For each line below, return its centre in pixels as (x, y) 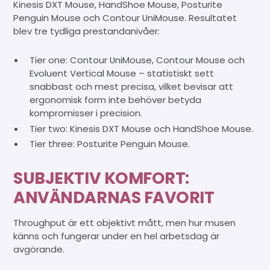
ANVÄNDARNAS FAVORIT (114, 198)
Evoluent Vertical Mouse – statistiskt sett (121, 73)
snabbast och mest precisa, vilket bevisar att (131, 86)
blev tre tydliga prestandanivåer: (87, 31)
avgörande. (39, 250)
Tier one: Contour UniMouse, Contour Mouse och (137, 60)
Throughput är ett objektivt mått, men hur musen (125, 223)
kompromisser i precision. (86, 113)
